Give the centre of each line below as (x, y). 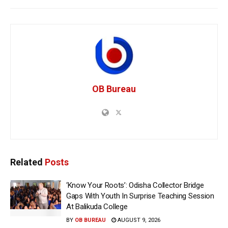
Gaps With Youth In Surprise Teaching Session (140, 196)
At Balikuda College (97, 206)
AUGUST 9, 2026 (138, 220)
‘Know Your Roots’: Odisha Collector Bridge (135, 185)
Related (26, 162)
